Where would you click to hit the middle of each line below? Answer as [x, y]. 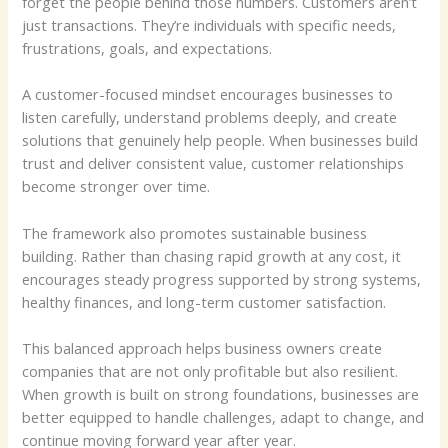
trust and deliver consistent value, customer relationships [213, 163]
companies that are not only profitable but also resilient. [210, 371]
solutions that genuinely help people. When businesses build [220, 140]
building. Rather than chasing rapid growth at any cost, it [212, 255]
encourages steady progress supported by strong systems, [222, 278]
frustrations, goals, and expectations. [147, 47]
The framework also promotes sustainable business [195, 232]
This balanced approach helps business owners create [202, 348]
